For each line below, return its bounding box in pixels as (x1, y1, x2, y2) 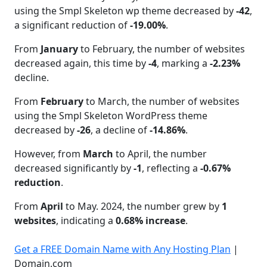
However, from (14, 147, 83, 161)
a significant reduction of (14, 18, 130, 32)
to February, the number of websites (78, 42, 245, 56)
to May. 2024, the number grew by (63, 200, 222, 213)
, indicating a (56, 214, 116, 228)
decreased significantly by (14, 162, 133, 175)
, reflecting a (142, 162, 200, 175)
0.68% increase (116, 214, 185, 228)
